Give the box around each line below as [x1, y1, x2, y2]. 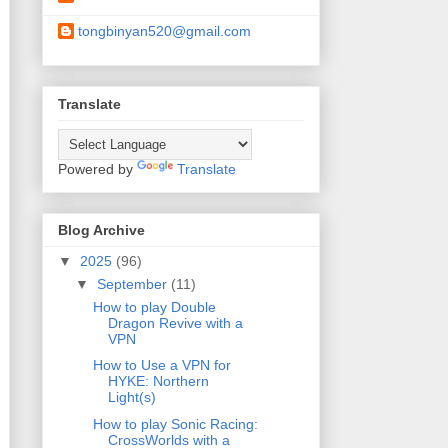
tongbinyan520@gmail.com [78, 23, 251, 40]
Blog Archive [58, 221, 145, 238]
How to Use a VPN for [92, 357, 231, 374]
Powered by [58, 160, 137, 177]
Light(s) [107, 389, 156, 406]
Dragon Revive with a [107, 314, 243, 331]
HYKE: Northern [107, 373, 209, 390]
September [96, 275, 171, 292]
